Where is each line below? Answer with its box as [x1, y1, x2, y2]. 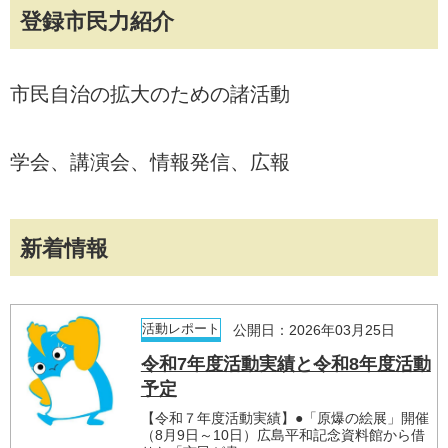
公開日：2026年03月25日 [232, 322, 395, 339]
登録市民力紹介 [20, 9, 174, 35]
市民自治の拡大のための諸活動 [10, 83, 290, 106]
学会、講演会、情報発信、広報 [10, 151, 290, 174]
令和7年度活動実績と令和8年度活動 [140, 354, 431, 375]
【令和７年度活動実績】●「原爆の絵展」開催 [140, 410, 429, 427]
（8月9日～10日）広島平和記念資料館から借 [140, 427, 425, 444]
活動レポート [141, 321, 220, 337]
